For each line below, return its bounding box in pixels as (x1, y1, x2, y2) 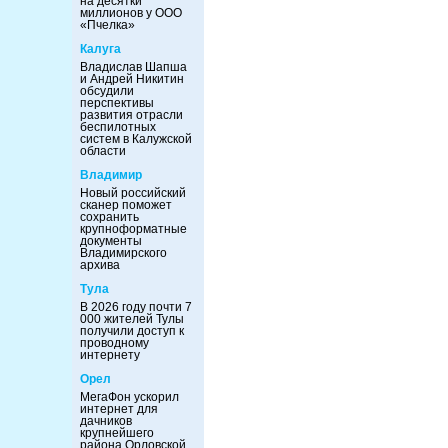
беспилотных (80, 120, 156, 134)
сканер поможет (80, 198, 172, 212)
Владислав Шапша (80, 60, 187, 74)
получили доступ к (80, 324, 184, 338)
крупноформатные (80, 222, 187, 236)
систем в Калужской (80, 132, 192, 146)
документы (80, 234, 142, 248)
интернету (80, 348, 140, 362)
